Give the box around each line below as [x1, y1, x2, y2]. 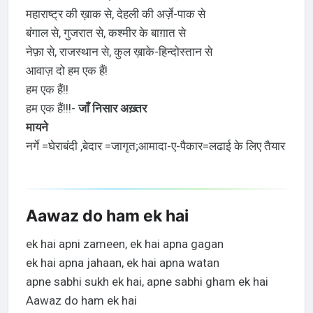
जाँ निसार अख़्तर [78, 101, 147, 115]
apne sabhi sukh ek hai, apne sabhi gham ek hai [25, 275, 268, 289]
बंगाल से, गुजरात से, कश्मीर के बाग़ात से [25, 25, 186, 40]
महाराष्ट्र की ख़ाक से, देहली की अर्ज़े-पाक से [25, 6, 205, 21]
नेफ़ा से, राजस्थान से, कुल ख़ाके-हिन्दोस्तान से [25, 44, 212, 59]
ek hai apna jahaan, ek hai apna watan [25, 256, 219, 270]
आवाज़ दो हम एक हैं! [25, 63, 108, 78]
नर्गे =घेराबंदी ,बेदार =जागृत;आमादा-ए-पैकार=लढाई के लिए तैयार [25, 138, 285, 153]
